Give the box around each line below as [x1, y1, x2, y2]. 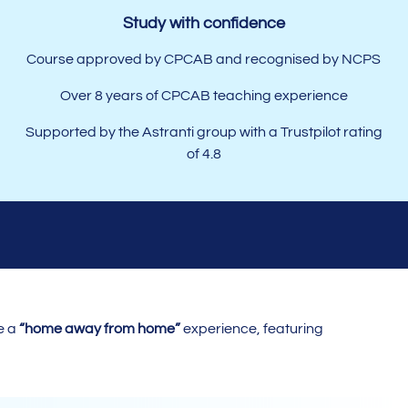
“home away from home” [18, 321, 180, 336]
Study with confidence [122, 14, 285, 32]
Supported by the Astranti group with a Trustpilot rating [25, 124, 382, 139]
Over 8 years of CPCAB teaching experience [59, 87, 348, 103]
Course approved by [26, 51, 165, 66]
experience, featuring [179, 321, 323, 336]
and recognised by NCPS [213, 51, 382, 66]
